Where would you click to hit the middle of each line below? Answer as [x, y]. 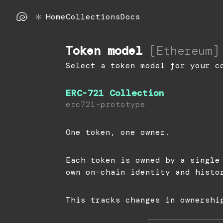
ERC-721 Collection [115, 93]
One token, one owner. [118, 132]
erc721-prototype [106, 104]
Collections [93, 17]
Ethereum [184, 51]
